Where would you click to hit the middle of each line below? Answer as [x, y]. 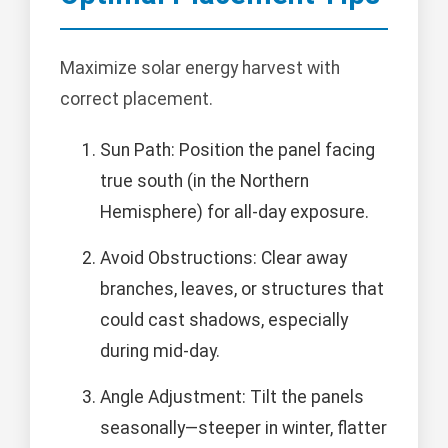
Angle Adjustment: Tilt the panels [232, 397]
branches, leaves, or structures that [242, 289]
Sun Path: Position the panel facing [237, 150]
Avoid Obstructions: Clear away [223, 258]
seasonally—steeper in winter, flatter [243, 428]
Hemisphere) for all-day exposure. [234, 212]
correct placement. [136, 99]
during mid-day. [160, 351]
